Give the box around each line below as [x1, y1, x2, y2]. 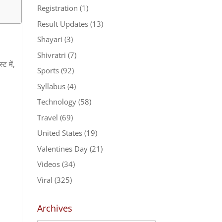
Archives [37, 202, 72, 214]
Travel [37, 112, 58, 122]
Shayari [37, 34, 62, 44]
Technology [37, 97, 76, 107]
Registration [37, 3, 78, 13]
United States [37, 128, 82, 138]
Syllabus [37, 81, 65, 91]
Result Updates [37, 18, 88, 29]
